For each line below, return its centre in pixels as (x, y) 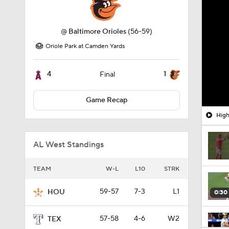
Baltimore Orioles (97, 32)
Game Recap (106, 100)
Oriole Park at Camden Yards (85, 46)
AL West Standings (68, 145)
